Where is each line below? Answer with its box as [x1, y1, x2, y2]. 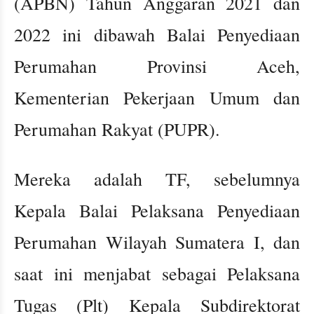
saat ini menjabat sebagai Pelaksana [14, 261, 300, 286]
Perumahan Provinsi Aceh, [14, 54, 300, 78]
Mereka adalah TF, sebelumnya [14, 167, 300, 191]
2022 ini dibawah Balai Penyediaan [14, 22, 300, 47]
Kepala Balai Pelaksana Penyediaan [14, 198, 300, 223]
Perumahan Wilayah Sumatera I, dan [14, 230, 300, 254]
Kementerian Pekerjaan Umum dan [14, 86, 300, 110]
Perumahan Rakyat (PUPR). [14, 117, 220, 142]
